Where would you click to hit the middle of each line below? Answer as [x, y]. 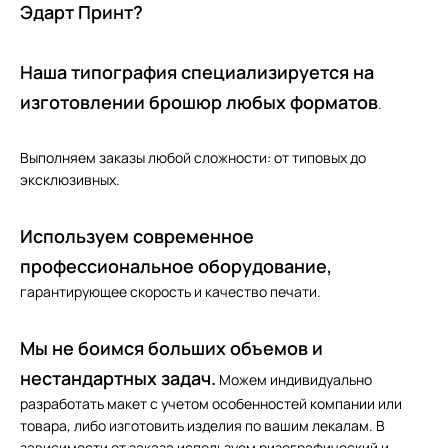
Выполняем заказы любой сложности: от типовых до [193, 157]
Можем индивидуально [294, 379]
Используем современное [137, 235]
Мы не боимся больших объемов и [171, 347]
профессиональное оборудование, [176, 265]
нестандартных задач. [118, 377]
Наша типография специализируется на [197, 71]
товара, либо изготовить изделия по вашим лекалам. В [202, 425]
